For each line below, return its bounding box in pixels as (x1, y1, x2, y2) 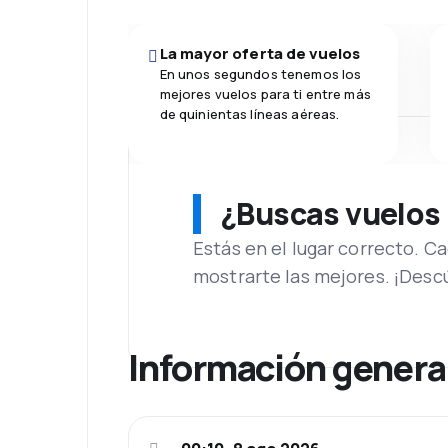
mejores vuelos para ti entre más (159, 84, 371, 103)
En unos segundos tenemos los (159, 64, 362, 83)
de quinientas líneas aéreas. (159, 104, 340, 123)
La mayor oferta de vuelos (159, 42, 361, 64)
